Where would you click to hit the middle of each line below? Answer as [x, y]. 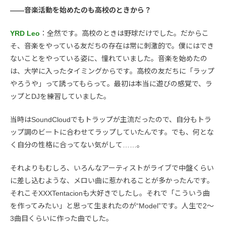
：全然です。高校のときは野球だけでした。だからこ [124, 33]
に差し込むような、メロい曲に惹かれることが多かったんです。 [112, 180]
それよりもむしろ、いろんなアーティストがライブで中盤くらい [112, 168]
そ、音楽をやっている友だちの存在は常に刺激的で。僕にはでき [112, 46]
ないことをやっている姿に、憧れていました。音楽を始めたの [109, 58]
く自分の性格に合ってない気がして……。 [77, 145]
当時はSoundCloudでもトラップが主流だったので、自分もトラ [111, 119]
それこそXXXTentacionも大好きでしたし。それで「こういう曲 [110, 193]
